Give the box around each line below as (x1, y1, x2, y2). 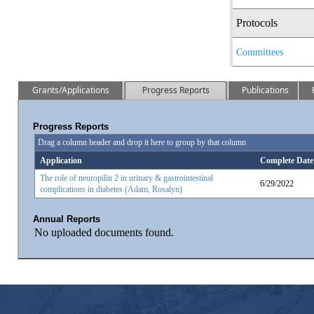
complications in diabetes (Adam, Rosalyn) (40, 184, 182, 194)
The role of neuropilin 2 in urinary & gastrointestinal (40, 173, 213, 183)
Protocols (236, 17, 278, 29)
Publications (242, 84, 289, 96)
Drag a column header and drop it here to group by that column (38, 137, 246, 147)
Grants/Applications (32, 84, 109, 96)
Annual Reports (33, 214, 100, 224)
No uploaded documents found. (34, 226, 174, 238)
